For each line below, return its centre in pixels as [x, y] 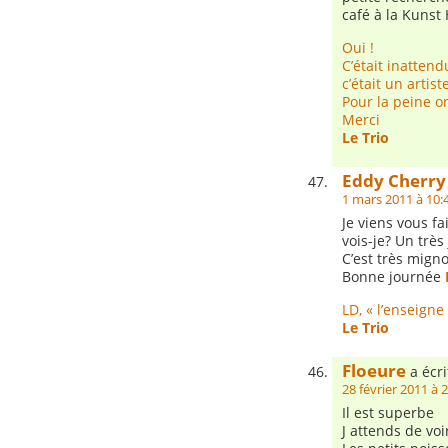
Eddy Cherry [394, 180]
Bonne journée [393, 276]
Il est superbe [388, 412]
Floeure [374, 370]
